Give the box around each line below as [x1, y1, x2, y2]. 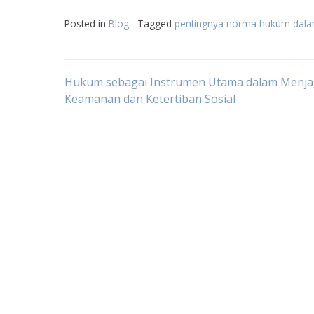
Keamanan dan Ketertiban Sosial [64, 91, 235, 107]
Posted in [64, 17, 109, 30]
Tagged [137, 17, 175, 30]
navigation [64, 109, 191, 142]
